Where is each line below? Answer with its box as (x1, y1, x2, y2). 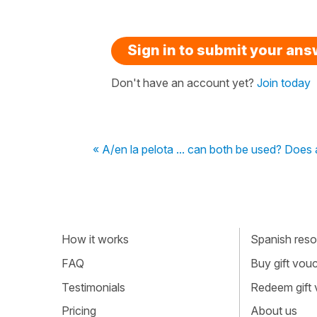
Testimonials (62, 279, 125, 294)
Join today (257, 75, 311, 90)
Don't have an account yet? (111, 75, 257, 90)
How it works (62, 232, 129, 247)
